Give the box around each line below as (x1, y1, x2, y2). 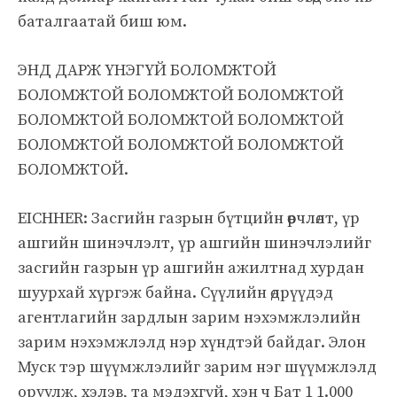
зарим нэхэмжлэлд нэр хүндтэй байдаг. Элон (18, 331, 366, 353)
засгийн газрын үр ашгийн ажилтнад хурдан (18, 257, 364, 278)
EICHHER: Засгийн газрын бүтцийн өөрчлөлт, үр (18, 207, 360, 229)
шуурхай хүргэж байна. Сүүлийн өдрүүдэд (18, 282, 333, 303)
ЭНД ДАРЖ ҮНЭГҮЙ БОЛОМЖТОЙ (18, 59, 276, 81)
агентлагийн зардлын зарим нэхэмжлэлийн (18, 307, 361, 328)
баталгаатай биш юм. (18, 11, 187, 32)
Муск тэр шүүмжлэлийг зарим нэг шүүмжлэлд (18, 356, 377, 378)
